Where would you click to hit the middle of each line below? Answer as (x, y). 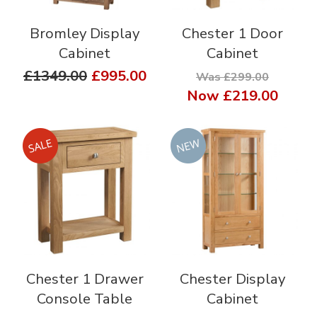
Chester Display (232, 278)
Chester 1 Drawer (85, 278)
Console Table (85, 298)
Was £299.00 (232, 77)
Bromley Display (85, 33)
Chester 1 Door (232, 33)
